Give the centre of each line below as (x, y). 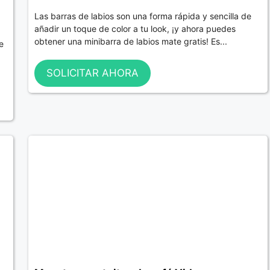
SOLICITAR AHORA (92, 73)
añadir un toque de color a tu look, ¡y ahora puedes (135, 28)
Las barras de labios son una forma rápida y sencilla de (143, 16)
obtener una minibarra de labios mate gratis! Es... (130, 41)
